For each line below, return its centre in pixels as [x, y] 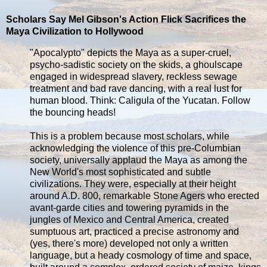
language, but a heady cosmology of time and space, [141, 255]
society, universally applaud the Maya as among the [139, 160]
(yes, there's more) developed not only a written [129, 243]
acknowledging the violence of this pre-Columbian [135, 148]
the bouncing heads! [73, 112]
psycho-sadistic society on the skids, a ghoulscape [136, 64]
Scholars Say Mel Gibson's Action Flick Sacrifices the [126, 19]
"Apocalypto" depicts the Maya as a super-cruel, [131, 52]
